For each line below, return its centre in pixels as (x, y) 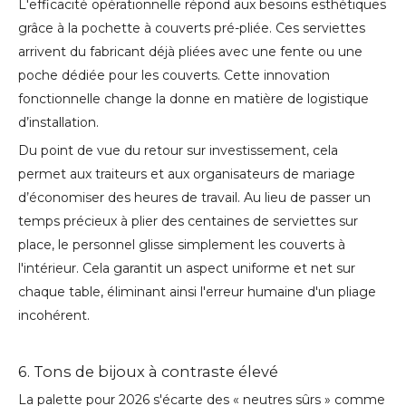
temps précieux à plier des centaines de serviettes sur (188, 222)
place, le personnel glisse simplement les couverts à (182, 245)
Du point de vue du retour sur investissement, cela (178, 151)
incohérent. (54, 316)
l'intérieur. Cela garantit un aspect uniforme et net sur (187, 269)
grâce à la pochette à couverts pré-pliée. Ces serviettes (192, 29)
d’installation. (58, 123)
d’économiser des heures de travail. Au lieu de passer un (194, 198)
